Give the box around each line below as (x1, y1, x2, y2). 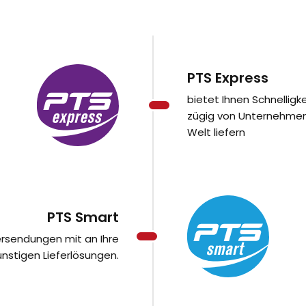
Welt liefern (187, 125, 245, 139)
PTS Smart (47, 208, 119, 227)
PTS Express (187, 68, 268, 87)
